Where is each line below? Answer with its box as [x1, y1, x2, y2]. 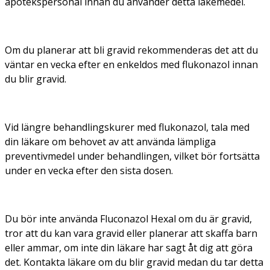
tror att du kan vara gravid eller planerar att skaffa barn [5, 226, 257, 240]
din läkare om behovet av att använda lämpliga [5, 134, 216, 148]
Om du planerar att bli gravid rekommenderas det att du [5, 43, 258, 57]
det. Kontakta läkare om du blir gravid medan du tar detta [5, 255, 263, 269]
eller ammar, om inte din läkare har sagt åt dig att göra [5, 240, 253, 254]
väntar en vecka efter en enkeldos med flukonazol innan [5, 57, 258, 71]
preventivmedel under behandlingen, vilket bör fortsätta [5, 149, 260, 163]
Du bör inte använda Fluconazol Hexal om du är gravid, [5, 212, 252, 225]
